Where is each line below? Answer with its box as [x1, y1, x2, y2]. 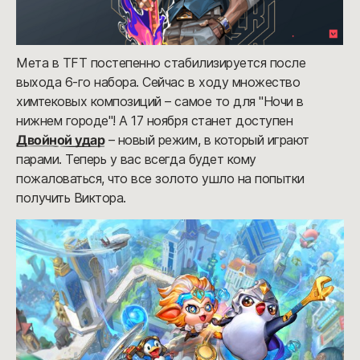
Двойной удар [16, 131, 105, 148]
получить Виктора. [16, 189, 126, 206]
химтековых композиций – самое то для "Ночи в [16, 92, 304, 109]
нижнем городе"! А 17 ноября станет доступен [16, 112, 293, 129]
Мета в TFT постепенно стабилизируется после [16, 54, 306, 71]
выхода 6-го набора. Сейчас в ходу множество [16, 73, 301, 90]
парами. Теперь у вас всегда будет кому [16, 150, 256, 167]
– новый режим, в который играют [104, 131, 309, 148]
